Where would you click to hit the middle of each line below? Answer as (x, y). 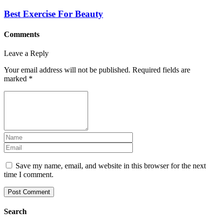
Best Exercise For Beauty (54, 14)
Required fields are (161, 70)
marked (16, 78)
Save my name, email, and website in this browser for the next (111, 165)
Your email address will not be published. (67, 70)
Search (15, 212)
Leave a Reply (26, 53)
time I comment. (29, 174)
